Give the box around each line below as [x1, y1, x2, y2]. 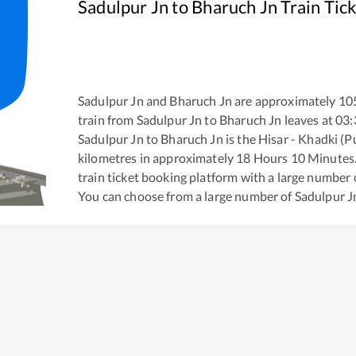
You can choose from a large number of [78, 188, 295, 203]
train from [78, 111, 137, 127]
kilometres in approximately [78, 149, 237, 165]
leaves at [281, 111, 333, 127]
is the [222, 130, 256, 146]
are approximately [231, 92, 336, 108]
